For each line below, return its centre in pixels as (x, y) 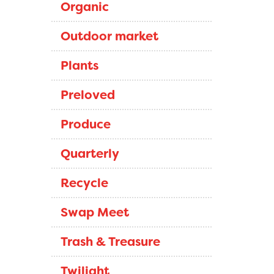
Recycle (84, 183)
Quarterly (90, 154)
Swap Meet (94, 212)
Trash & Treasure (110, 242)
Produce (85, 124)
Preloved (87, 95)
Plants (79, 65)
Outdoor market (109, 36)
